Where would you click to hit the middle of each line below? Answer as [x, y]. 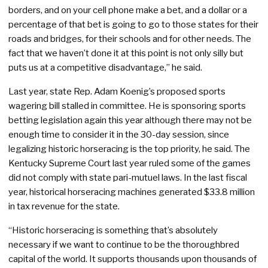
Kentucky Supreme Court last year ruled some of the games [130, 163]
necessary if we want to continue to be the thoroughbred [124, 245]
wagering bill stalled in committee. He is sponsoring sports [127, 106]
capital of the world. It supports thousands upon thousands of [133, 259]
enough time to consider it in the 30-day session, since [119, 135]
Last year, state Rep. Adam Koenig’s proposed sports [117, 92]
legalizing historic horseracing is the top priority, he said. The [129, 149]
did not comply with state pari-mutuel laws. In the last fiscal [128, 178]
